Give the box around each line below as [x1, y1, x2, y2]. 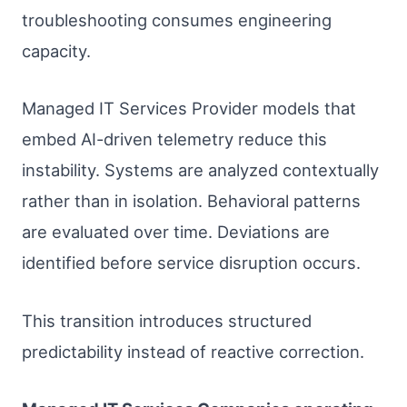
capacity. [22, 40, 91, 61]
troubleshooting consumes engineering [22, 9, 332, 30]
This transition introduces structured [22, 310, 312, 331]
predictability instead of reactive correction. [22, 341, 364, 362]
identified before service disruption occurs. [22, 253, 361, 273]
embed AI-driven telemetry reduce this [22, 129, 327, 150]
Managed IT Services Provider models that [22, 98, 356, 119]
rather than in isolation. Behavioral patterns [22, 191, 361, 212]
